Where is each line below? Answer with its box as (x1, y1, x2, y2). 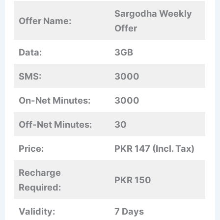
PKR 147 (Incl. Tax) (114, 143, 195, 154)
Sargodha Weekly (114, 8, 192, 19)
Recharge (19, 167, 61, 178)
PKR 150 (114, 174, 152, 186)
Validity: (19, 206, 55, 217)
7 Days (114, 206, 144, 217)
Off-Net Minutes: (19, 119, 92, 130)
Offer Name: (19, 15, 72, 27)
